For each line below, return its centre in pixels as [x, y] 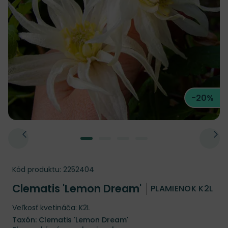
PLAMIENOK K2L [182, 189]
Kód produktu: [37, 169]
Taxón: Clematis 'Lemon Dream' [70, 220]
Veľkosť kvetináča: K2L [51, 208]
